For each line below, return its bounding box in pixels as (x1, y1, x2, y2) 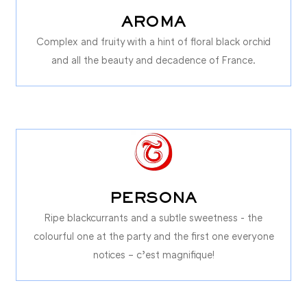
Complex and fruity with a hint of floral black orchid (36, 35, 271, 47)
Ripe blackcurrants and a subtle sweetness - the (45, 211, 262, 223)
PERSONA (110, 192, 197, 206)
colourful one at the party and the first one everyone (33, 230, 274, 242)
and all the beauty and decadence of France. (51, 53, 256, 66)
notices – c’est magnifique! (93, 248, 214, 260)
